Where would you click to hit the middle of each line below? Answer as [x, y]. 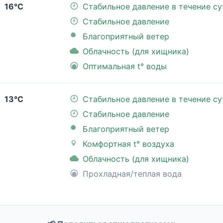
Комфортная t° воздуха [128, 144]
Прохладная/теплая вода [132, 174]
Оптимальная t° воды [125, 66]
